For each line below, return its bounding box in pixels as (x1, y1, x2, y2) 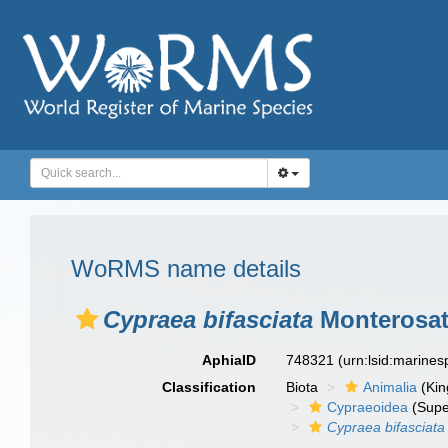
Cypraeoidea (327, 399, 409, 415)
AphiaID (202, 352, 257, 368)
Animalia (363, 379, 418, 395)
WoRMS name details (71, 255, 301, 282)
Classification (162, 379, 257, 395)
